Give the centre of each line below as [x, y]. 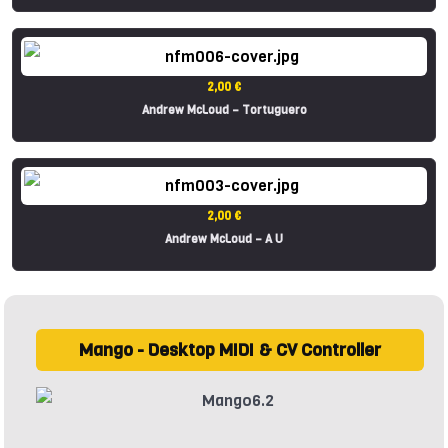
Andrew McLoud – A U [224, 239]
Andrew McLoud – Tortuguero [224, 109]
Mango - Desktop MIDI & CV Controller [230, 350]
